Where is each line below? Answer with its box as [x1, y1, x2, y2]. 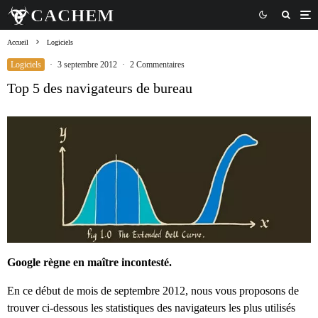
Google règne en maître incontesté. [7, 256, 172, 269]
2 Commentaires [130, 59, 185, 70]
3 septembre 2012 [57, 59, 117, 70]
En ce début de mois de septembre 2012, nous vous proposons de [7, 285, 299, 297]
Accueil [7, 38, 28, 46]
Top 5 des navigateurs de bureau [7, 79, 192, 96]
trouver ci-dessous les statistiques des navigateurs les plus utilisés [7, 302, 295, 314]
